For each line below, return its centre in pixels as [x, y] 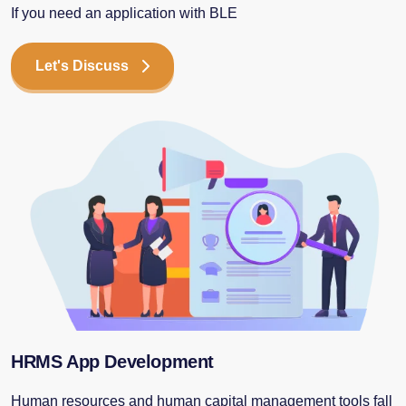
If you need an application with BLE [124, 13]
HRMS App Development [112, 362]
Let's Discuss [82, 65]
